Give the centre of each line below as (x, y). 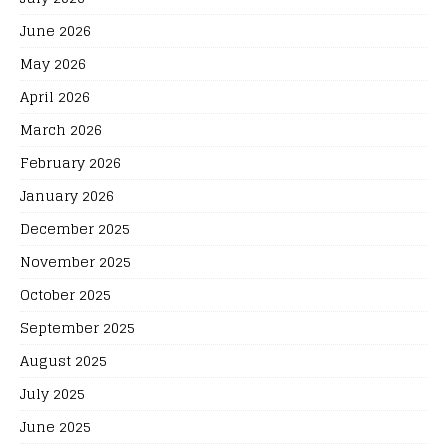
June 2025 (55, 426)
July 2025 (52, 393)
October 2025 (65, 294)
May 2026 (53, 63)
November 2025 (75, 261)
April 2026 (55, 96)
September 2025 (77, 327)
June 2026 (55, 30)
